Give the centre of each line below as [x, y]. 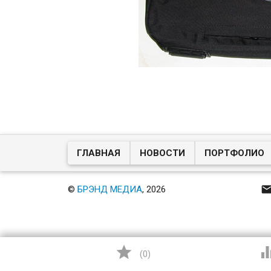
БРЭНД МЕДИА [110, 189]
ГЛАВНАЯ [99, 153]
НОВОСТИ [163, 153]
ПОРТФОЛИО [235, 153]
